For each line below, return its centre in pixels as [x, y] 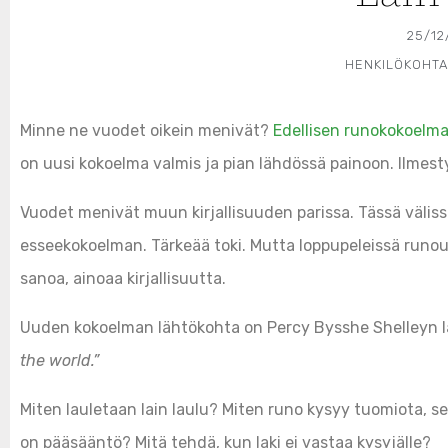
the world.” [59, 360]
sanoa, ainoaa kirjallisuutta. [123, 278]
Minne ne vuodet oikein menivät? [146, 130]
